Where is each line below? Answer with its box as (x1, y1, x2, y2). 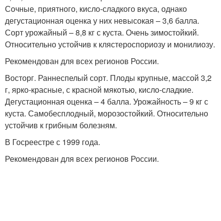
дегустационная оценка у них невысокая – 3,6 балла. (5, 15, 199, 26)
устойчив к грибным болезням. (5, 119, 117, 131)
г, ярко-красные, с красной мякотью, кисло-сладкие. (5, 84, 193, 95)
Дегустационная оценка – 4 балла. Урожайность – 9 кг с (5, 96, 208, 107)
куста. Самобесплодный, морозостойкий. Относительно (5, 108, 208, 119)
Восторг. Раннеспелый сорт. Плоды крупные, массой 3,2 (5, 72, 212, 83)
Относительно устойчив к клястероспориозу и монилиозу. (5, 38, 215, 50)
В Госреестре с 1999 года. (5, 136, 100, 147)
